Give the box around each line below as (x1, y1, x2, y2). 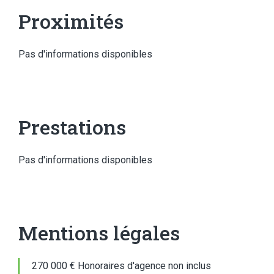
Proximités (18, 8, 124, 34)
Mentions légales (18, 220, 180, 246)
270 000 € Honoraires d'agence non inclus (32, 260, 211, 272)
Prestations (18, 114, 126, 140)
